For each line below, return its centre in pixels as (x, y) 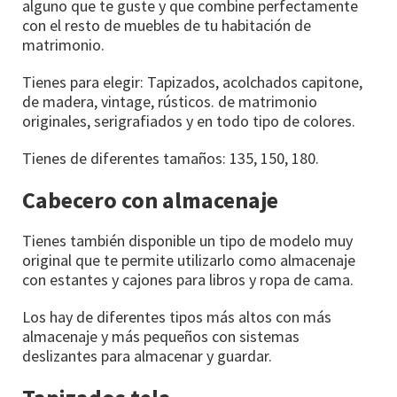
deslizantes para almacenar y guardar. (147, 356)
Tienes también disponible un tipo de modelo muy (187, 241)
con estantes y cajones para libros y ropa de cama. (188, 280)
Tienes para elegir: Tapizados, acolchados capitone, (192, 82)
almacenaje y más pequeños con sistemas (161, 337)
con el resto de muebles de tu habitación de (167, 26)
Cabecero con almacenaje (150, 200)
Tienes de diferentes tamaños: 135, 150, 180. (171, 159)
